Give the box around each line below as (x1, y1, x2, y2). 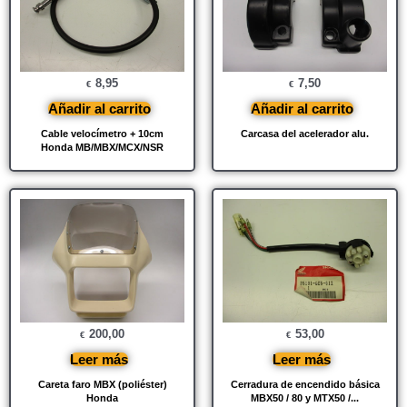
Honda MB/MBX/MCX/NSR (41, 142, 164, 154)
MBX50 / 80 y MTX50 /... (251, 392, 359, 404)
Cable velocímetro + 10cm (41, 128, 164, 140)
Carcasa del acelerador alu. (241, 128, 369, 140)
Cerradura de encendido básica (230, 379, 380, 391)
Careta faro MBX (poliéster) (37, 379, 167, 391)
